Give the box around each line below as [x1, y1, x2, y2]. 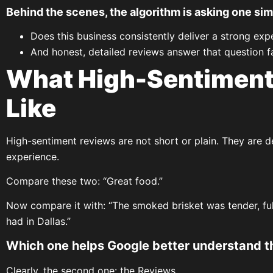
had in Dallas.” [6, 215, 71, 228]
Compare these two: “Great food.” [6, 175, 163, 188]
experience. [6, 150, 59, 163]
